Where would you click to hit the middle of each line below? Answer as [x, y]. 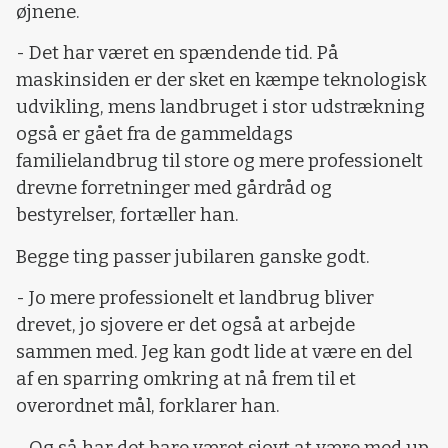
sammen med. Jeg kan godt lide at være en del [214, 352]
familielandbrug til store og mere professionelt [219, 161]
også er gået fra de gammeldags [154, 134]
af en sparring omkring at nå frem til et [186, 379]
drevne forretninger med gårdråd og [174, 188]
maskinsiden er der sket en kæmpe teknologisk [221, 80]
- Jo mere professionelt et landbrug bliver [195, 298]
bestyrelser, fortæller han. [127, 215]
